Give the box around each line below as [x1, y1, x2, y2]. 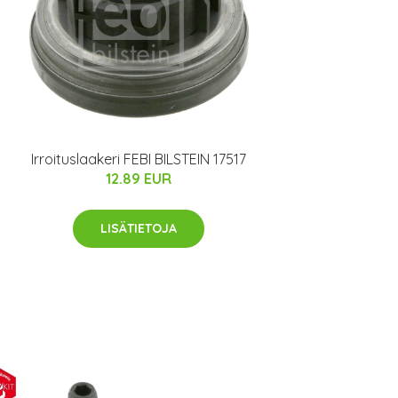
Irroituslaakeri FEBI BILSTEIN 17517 [31, 150, 246, 169]
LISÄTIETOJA [100, 220, 177, 237]
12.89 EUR [106, 170, 171, 188]
